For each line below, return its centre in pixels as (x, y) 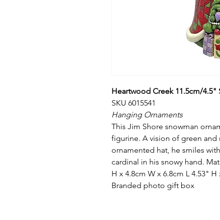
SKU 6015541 (134, 103)
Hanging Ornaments (147, 114)
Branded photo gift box (153, 185)
